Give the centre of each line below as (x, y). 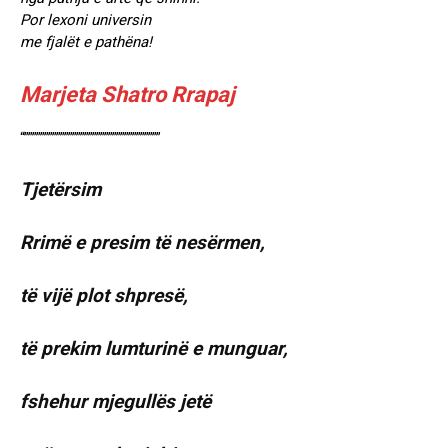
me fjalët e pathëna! (86, 42)
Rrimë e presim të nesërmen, (142, 243)
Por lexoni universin (85, 20)
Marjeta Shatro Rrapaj (127, 95)
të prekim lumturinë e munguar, (154, 349)
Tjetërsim (60, 190)
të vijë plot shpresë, (104, 296)
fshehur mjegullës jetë (115, 402)
